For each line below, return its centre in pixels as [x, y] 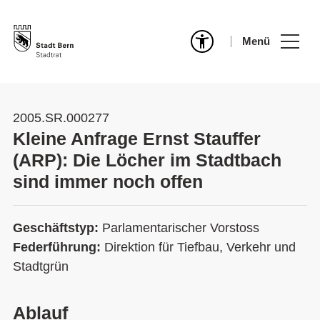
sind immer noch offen [108, 181]
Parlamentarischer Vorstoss [181, 228]
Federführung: [59, 247]
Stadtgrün [41, 266]
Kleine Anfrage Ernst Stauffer [137, 139]
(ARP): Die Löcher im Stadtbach [147, 160]
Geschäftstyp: [57, 228]
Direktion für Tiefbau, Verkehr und [200, 247]
